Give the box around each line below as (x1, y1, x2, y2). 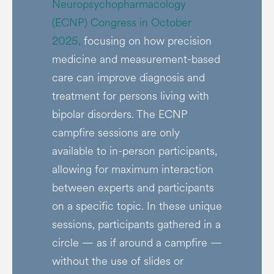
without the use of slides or (51, 253, 183, 269)
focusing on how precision (80, 33, 212, 49)
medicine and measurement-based (51, 51, 220, 67)
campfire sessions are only (51, 125, 180, 141)
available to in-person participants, (51, 143, 217, 159)
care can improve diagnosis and (51, 70, 205, 86)
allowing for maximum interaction (51, 161, 213, 177)
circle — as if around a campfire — (51, 235, 222, 251)
